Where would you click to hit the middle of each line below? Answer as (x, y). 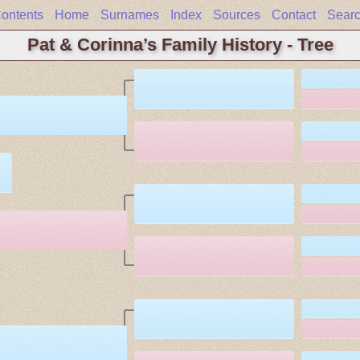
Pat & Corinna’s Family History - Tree (180, 45)
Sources (237, 15)
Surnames (130, 15)
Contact (294, 15)
